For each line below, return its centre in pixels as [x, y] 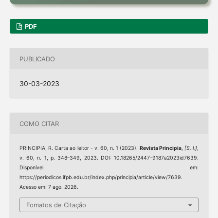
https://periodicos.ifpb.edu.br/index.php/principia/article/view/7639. [101, 178]
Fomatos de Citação [56, 205]
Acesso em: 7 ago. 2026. [49, 187]
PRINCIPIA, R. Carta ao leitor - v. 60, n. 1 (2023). [79, 148]
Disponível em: [109, 168]
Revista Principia [160, 148]
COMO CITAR [39, 123]
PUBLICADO [37, 59]
